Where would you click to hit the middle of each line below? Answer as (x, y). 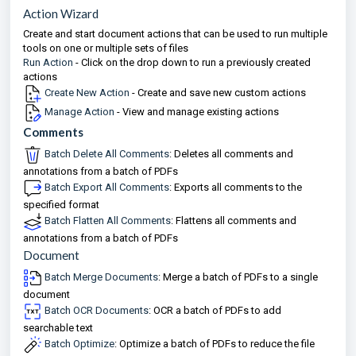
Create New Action (86, 93)
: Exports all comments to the (236, 188)
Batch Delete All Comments (107, 154)
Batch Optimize (79, 344)
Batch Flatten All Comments (108, 221)
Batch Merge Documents (101, 277)
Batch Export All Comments (107, 188)
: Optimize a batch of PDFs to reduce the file (215, 344)
